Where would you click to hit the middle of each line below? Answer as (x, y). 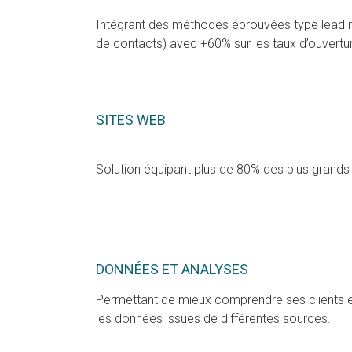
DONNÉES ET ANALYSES (172, 269)
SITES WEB (131, 120)
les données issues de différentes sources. (213, 319)
